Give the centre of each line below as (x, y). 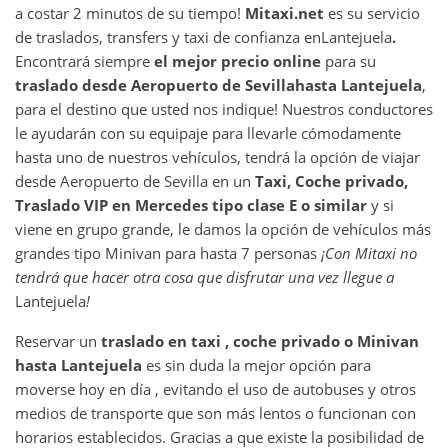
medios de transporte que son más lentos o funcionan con (215, 412)
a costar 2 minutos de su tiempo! (130, 12)
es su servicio (374, 12)
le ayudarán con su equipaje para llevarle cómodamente (208, 132)
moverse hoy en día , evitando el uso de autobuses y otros (215, 388)
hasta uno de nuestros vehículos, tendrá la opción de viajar (217, 156)
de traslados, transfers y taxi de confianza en (168, 36)
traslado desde (73, 84)
